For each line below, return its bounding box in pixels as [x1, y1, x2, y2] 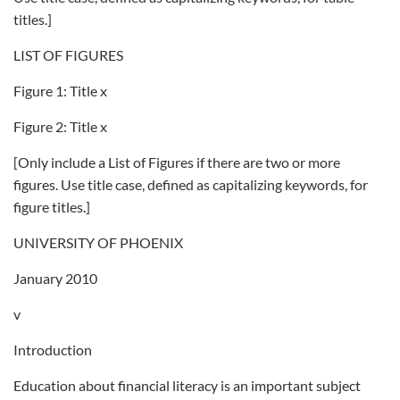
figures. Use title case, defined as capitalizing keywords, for [13, 176, 368, 193]
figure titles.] [13, 198, 90, 215]
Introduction [13, 341, 92, 358]
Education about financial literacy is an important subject [13, 377, 361, 394]
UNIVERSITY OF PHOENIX [13, 234, 183, 251]
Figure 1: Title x [13, 82, 107, 99]
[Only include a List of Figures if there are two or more [13, 154, 340, 171]
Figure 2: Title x [13, 118, 107, 135]
